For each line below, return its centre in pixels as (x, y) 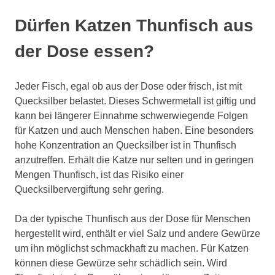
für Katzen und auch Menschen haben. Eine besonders (134, 130)
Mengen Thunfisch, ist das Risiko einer (99, 174)
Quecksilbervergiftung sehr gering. (89, 189)
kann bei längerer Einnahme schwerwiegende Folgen (131, 115)
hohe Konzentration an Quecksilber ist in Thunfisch (126, 145)
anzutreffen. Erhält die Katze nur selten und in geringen (134, 160)
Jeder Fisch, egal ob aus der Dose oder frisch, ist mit (128, 86)
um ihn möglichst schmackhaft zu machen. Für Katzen (132, 248)
